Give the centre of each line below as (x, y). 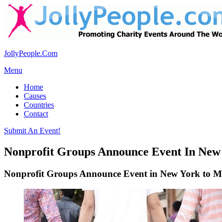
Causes (35, 96)
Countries (39, 105)
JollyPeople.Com (31, 53)
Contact (36, 114)
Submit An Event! (32, 131)
